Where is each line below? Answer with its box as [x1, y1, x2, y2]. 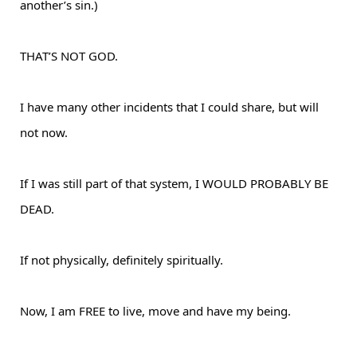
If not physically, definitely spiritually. [20, 252, 223, 268]
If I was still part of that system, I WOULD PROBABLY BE [20, 175, 328, 191]
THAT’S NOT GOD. [20, 48, 118, 64]
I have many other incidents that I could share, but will [20, 99, 319, 115]
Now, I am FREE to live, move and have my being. [20, 303, 291, 319]
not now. [20, 124, 68, 140]
